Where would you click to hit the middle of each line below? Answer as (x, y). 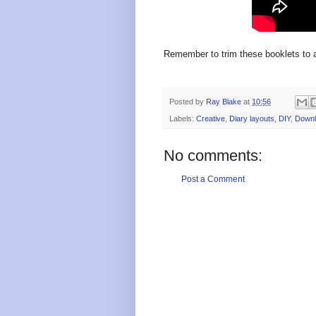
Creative (211, 118)
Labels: (183, 118)
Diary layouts (252, 118)
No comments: (213, 155)
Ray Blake (224, 101)
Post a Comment (213, 179)
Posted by (188, 101)
